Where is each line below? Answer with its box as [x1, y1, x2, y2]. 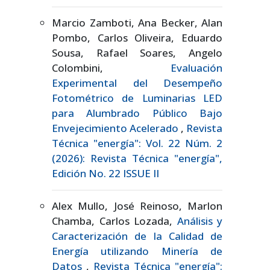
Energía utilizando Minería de [52, 243, 222, 258]
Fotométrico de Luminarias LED [52, 90, 222, 105]
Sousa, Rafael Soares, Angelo [52, 45, 222, 60]
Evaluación [171, 60, 222, 75]
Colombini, [52, 60, 171, 75]
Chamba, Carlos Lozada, [52, 213, 177, 228]
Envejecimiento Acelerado [52, 121, 181, 135]
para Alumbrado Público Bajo [52, 105, 222, 120]
